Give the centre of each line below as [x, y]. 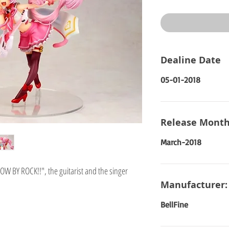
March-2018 [181, 142]
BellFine [174, 204]
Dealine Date [191, 60]
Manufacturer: [194, 185]
